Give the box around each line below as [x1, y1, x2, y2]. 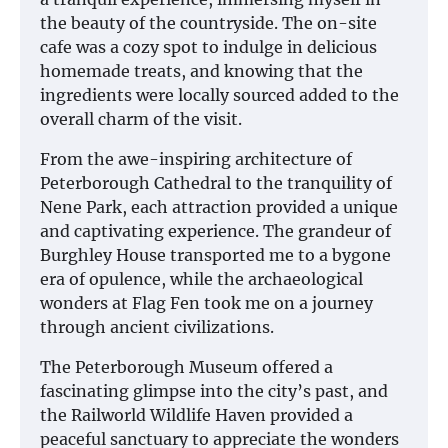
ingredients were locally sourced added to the [40, 85, 399, 106]
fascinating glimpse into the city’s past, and [40, 381, 388, 402]
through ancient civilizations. [40, 317, 274, 338]
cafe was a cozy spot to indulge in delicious [40, 37, 377, 58]
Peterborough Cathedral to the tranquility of [40, 173, 392, 194]
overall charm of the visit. [40, 109, 242, 130]
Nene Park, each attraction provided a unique [40, 197, 398, 218]
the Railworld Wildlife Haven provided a [40, 405, 353, 426]
